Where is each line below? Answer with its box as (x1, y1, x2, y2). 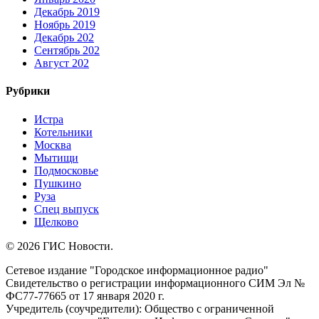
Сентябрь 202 (34, 44, 100, 57)
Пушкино (34, 177, 81, 189)
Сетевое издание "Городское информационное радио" (6, 263, 268, 276)
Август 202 (34, 57, 89, 70)
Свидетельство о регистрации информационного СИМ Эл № (6, 276, 305, 289)
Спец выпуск (34, 202, 99, 215)
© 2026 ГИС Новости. (6, 239, 113, 252)
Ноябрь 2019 (34, 19, 95, 31)
